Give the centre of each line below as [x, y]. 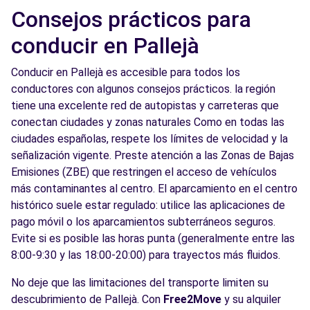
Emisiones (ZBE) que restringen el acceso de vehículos [144, 172]
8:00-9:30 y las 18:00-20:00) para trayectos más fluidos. [146, 255]
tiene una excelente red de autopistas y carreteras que [145, 106]
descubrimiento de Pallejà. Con [87, 299]
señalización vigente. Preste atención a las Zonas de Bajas [153, 155]
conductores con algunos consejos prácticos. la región [143, 89]
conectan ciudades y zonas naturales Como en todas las [148, 122]
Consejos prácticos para [131, 19]
